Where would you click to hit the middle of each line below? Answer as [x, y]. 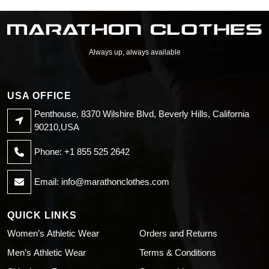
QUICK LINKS [42, 216]
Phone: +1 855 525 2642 [82, 152]
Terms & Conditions [178, 253]
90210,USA [57, 127]
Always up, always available [134, 53]
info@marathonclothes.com [115, 182]
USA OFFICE [39, 96]
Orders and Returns [178, 234]
